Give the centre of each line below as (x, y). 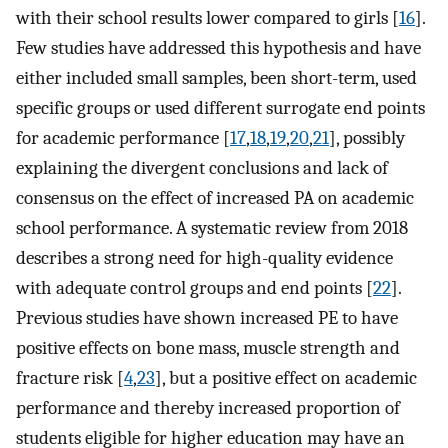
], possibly (367, 137)
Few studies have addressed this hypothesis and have (218, 47)
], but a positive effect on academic (286, 377)
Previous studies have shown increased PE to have (207, 317)
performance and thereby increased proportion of (208, 407)
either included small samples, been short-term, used (216, 77)
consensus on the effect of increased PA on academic (215, 197)
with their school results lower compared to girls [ (207, 17)
